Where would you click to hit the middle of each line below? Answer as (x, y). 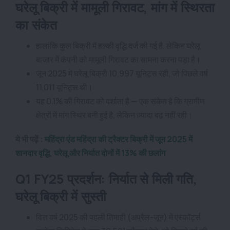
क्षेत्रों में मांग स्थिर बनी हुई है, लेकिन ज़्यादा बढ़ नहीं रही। (114, 115)
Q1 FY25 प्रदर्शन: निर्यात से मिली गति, (106, 179)
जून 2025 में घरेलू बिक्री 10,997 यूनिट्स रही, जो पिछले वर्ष (122, 73)
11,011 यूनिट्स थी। (65, 87)
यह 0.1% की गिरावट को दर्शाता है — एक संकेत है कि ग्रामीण (120, 101)
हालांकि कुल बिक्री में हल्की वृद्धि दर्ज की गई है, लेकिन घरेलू (118, 45)
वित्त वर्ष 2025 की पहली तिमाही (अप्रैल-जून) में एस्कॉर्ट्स (118, 217)
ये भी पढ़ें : (30, 139)
